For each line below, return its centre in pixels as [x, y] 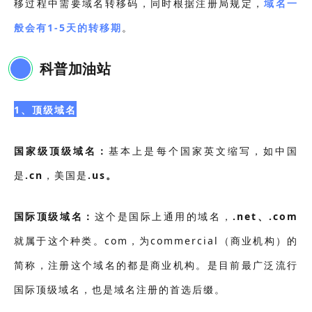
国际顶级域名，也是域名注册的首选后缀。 [119, 290]
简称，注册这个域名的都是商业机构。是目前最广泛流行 [156, 265]
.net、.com [266, 217]
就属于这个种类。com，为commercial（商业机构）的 [156, 241]
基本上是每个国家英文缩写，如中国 [204, 151]
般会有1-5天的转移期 [68, 28]
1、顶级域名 [45, 110]
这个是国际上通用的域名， [164, 217]
